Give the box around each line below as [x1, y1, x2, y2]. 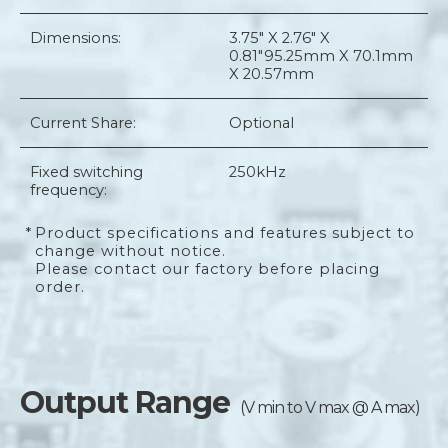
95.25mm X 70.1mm [264, 47, 413, 65]
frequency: [30, 181, 107, 199]
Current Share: [30, 114, 136, 132]
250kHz [229, 163, 286, 181]
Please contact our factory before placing [35, 260, 380, 278]
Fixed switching [30, 163, 143, 181]
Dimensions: [30, 29, 121, 47]
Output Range [20, 384, 230, 421]
